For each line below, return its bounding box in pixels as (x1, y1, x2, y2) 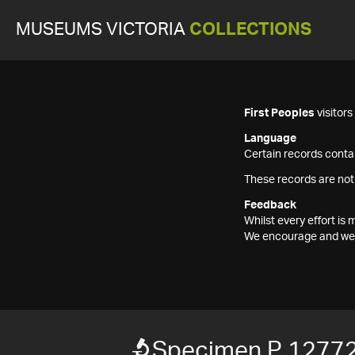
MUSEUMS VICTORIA (16, 21, 189, 38)
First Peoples (244, 108, 315, 119)
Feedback (244, 200, 296, 211)
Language (244, 133, 296, 144)
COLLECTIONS (189, 21, 311, 38)
